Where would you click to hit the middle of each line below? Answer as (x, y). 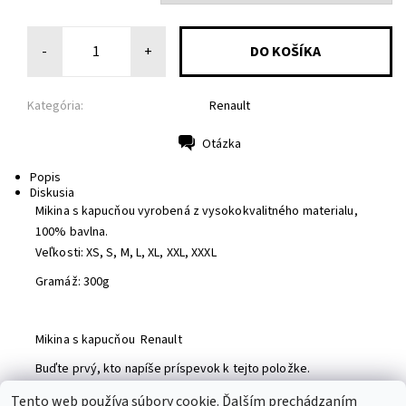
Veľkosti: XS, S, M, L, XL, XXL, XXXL (126, 252)
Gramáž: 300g (74, 281)
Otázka (222, 144)
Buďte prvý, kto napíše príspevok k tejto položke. (173, 368)
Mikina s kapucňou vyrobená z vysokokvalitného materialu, (197, 211)
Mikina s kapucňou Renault (109, 339)
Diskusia (52, 193)
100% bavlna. (72, 232)
